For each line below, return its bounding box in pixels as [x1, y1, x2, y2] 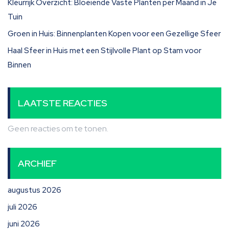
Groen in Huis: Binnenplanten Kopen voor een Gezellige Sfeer [8, 29, 221, 39]
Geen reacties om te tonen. [8, 123, 108, 134]
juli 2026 [8, 202, 37, 212]
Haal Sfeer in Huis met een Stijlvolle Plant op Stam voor [8, 45, 201, 56]
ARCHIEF [18, 157, 57, 169]
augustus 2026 [8, 185, 61, 195]
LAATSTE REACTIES [18, 97, 107, 109]
